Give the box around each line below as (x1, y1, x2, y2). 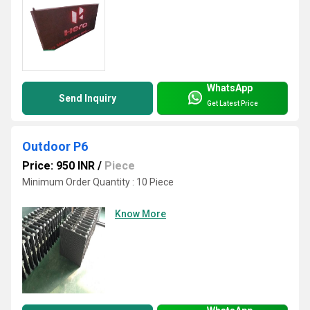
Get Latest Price (207, 100, 258, 108)
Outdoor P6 (22, 138, 88, 154)
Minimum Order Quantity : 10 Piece (22, 176, 174, 188)
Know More (115, 208, 166, 220)
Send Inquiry (59, 92, 116, 104)
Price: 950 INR (22, 158, 95, 172)
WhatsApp (207, 82, 253, 93)
